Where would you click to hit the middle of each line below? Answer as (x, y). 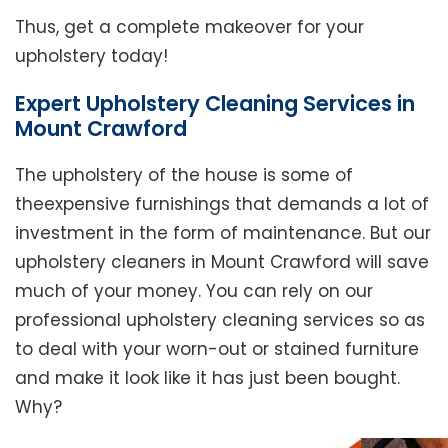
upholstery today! (91, 56)
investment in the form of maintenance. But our (223, 233)
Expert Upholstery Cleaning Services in (215, 104)
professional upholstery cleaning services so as (220, 320)
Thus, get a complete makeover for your (189, 27)
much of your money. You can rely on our (194, 291)
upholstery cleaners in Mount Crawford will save (222, 262)
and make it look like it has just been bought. (207, 378)
